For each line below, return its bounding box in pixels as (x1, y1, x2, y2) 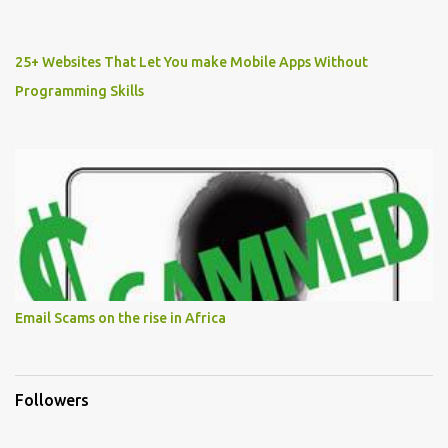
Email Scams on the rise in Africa (15, 310, 226, 327)
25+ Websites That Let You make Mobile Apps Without (15, 54, 368, 71)
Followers (15, 391, 89, 410)
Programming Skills (15, 83, 144, 100)
